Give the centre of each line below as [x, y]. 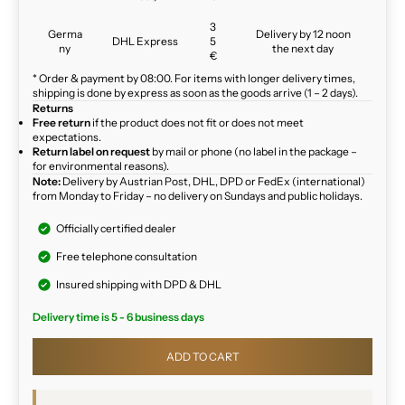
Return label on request [91, 151]
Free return [61, 122]
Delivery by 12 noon [303, 33]
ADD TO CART [202, 356]
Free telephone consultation [127, 256]
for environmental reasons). [101, 165]
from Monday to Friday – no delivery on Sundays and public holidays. [198, 195]
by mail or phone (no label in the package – [254, 151]
